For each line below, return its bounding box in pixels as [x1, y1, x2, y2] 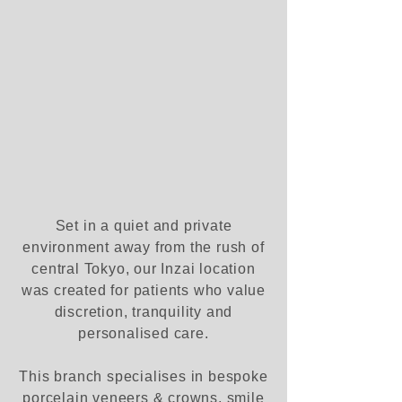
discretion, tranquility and [54, 304, 233, 319]
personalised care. [78, 326, 209, 341]
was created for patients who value [21, 283, 267, 298]
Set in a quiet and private [55, 218, 232, 233]
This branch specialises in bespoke [19, 369, 268, 384]
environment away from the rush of [22, 240, 265, 255]
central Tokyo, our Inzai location [31, 261, 256, 276]
